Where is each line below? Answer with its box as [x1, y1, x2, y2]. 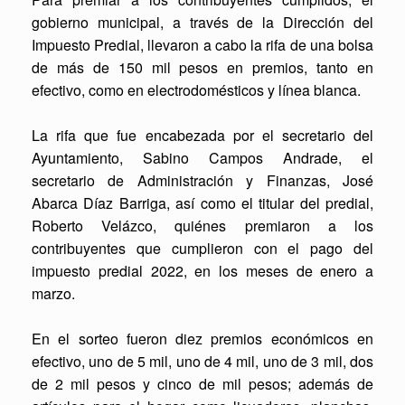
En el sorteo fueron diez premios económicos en [32, 327, 373, 349]
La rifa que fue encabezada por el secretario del [32, 124, 373, 146]
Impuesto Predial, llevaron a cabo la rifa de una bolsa [32, 33, 373, 55]
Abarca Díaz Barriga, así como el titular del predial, [32, 192, 373, 213]
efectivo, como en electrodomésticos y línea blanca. [32, 79, 361, 100]
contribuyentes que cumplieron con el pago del [32, 237, 373, 259]
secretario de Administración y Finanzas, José [32, 169, 373, 191]
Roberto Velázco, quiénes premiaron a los [32, 214, 373, 236]
